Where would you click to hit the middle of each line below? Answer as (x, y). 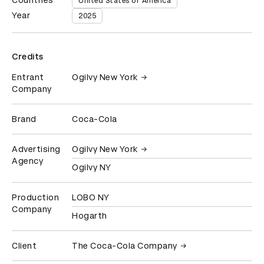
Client (24, 246)
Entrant (28, 77)
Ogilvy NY (92, 168)
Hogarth (90, 216)
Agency (27, 161)
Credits (28, 57)
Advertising (36, 149)
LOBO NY (91, 198)
